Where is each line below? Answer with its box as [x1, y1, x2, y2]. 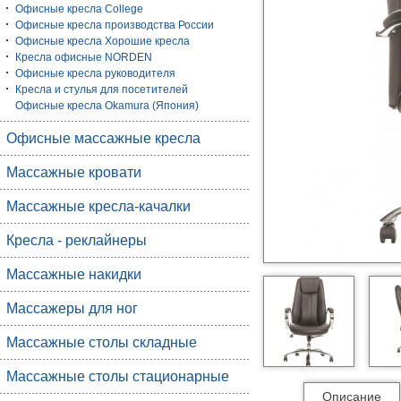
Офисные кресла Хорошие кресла [15, 35, 190, 47]
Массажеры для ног [6, 301, 138, 316]
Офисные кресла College [15, 3, 143, 15]
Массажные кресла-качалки [6, 199, 191, 214]
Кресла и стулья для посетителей [15, 83, 188, 96]
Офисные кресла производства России [15, 19, 214, 31]
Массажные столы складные [6, 335, 197, 350]
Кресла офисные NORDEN [15, 51, 152, 64]
